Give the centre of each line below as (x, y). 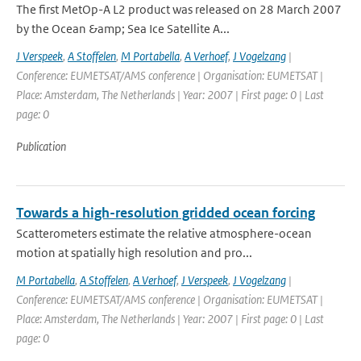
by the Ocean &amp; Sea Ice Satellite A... (123, 29)
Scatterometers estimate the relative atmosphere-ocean (164, 233)
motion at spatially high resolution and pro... (134, 253)
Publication (41, 146)
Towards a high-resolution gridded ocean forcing (166, 213)
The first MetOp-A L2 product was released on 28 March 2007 (179, 9)
